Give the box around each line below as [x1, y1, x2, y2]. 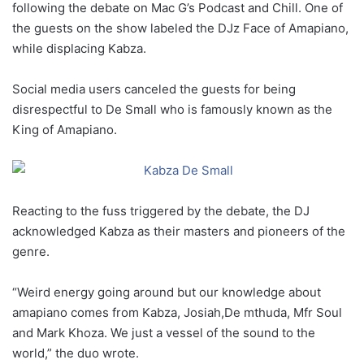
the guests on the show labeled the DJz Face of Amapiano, [12, 20, 349, 36]
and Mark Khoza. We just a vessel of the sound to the [12, 325, 315, 340]
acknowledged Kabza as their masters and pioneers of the [12, 223, 345, 239]
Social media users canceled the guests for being [12, 81, 296, 97]
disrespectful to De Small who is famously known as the [12, 102, 332, 117]
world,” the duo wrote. [12, 345, 139, 361]
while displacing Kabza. [12, 41, 146, 56]
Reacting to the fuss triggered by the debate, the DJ [12, 203, 310, 219]
